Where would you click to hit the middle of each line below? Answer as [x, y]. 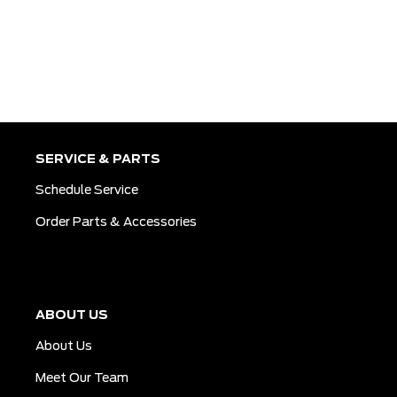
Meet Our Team [82, 378]
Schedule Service [86, 191]
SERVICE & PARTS [97, 160]
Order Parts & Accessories [116, 222]
